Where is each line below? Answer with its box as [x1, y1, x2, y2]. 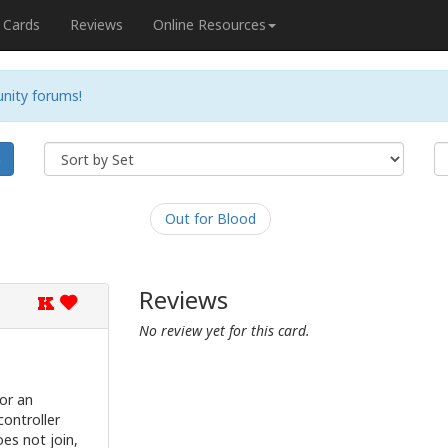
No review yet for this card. [139, 321, 310, 340]
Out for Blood [164, 209, 256, 228]
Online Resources [153, 15, 266, 34]
